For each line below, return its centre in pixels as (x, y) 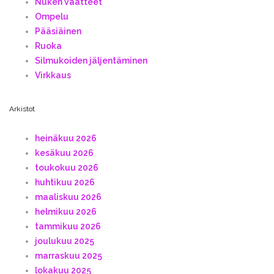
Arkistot (22, 109)
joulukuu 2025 (65, 241)
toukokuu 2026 (67, 168)
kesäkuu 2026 (64, 153)
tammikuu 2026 (68, 227)
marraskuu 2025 (68, 256)
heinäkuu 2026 (66, 139)
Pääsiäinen (58, 31)
